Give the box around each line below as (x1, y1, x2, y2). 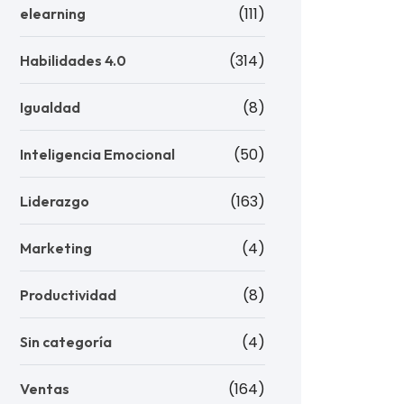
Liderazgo (20, 192, 89, 210)
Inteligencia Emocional (20, 145, 175, 163)
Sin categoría (20, 333, 112, 351)
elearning (20, 5, 86, 23)
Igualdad (20, 98, 80, 116)
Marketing (20, 239, 92, 257)
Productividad (20, 286, 116, 304)
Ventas (20, 380, 69, 398)
